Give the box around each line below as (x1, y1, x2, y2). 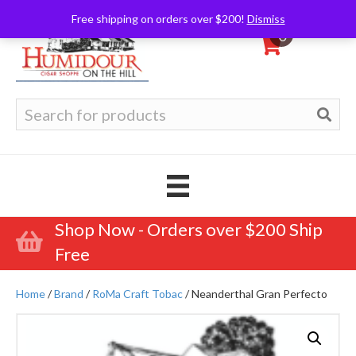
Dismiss (246, 12, 285, 25)
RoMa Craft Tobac (92, 286, 183, 300)
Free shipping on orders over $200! (71, 12, 247, 25)
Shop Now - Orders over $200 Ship (55, 218, 323, 240)
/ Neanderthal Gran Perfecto (183, 286, 327, 300)
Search (15, 99, 51, 112)
